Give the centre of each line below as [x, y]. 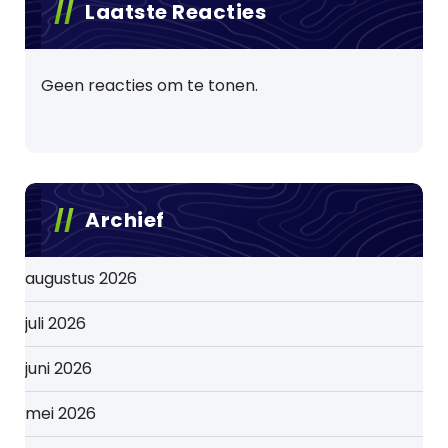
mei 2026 [60, 413]
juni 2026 [58, 368]
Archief [125, 220]
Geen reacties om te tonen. [149, 85]
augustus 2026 [81, 278]
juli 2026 [55, 323]
